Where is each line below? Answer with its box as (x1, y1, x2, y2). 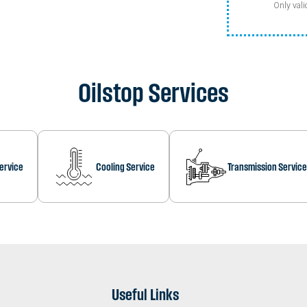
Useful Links (111, 285, 179, 304)
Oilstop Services (78, 77, 229, 108)
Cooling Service (96, 160, 155, 173)
